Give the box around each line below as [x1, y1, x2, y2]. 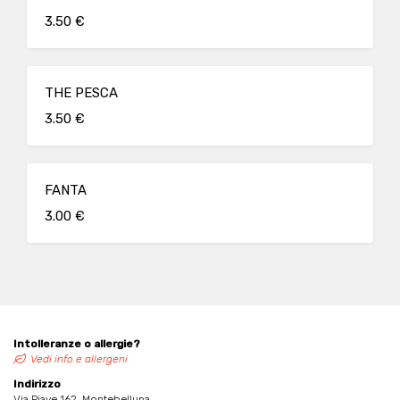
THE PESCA [45, 85, 118, 101]
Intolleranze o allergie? [13, 337, 140, 350]
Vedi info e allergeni [30, 353, 128, 365]
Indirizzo [13, 378, 61, 390]
